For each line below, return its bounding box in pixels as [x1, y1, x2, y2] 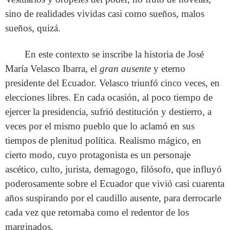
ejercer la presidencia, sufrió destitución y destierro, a [5, 106, 212, 117]
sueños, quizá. [5, 22, 61, 33]
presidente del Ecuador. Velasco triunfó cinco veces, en [5, 77, 220, 88]
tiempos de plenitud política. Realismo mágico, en [5, 135, 201, 146]
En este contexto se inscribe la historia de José [25, 48, 204, 60]
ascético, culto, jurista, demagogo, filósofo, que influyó [5, 163, 222, 175]
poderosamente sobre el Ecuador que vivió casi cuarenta [5, 178, 224, 189]
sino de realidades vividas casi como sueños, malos [5, 8, 204, 19]
